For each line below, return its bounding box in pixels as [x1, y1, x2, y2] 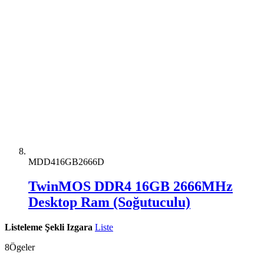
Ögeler [9, 242, 35, 253]
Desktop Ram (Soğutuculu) [28, 194, 190, 210]
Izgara [67, 222, 93, 233]
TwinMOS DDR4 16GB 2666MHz [28, 179, 233, 194]
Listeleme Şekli [5, 222, 64, 233]
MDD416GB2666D [28, 156, 104, 167]
